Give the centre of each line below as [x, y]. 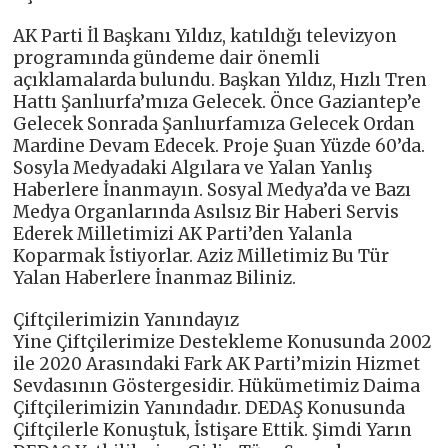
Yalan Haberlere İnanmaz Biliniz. [155, 278]
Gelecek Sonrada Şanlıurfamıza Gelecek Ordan [214, 124]
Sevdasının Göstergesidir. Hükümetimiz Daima [217, 386]
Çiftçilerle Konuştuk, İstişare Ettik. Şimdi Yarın [213, 430]
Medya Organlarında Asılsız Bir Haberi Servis [206, 212]
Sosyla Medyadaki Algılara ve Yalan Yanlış [193, 168]
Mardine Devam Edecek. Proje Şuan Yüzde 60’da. [219, 146]
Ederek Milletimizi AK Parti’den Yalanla [183, 234]
